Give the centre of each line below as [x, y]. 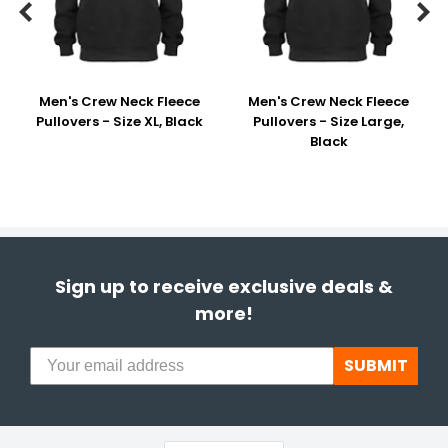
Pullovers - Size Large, [328, 121]
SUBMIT [376, 365]
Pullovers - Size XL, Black [119, 121]
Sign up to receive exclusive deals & [224, 286]
